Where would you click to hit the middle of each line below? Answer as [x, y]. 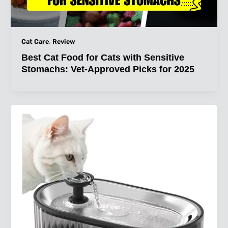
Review [64, 42]
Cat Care [35, 42]
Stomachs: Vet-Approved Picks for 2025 [108, 69]
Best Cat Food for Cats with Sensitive [103, 58]
